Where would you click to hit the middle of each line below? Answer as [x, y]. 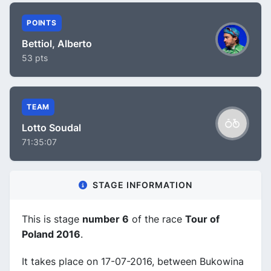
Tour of [202, 219]
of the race [157, 219]
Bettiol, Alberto [57, 43]
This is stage [52, 219]
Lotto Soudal [51, 127]
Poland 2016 [51, 234]
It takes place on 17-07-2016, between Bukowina [133, 261]
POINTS [42, 22]
